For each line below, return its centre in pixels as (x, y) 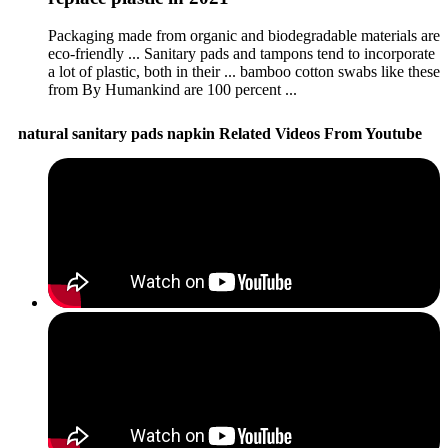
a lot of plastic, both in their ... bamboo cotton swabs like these (244, 72)
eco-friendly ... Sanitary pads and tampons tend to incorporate (241, 54)
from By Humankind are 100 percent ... (172, 90)
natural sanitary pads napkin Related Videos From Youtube (220, 134)
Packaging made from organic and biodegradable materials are (244, 36)
